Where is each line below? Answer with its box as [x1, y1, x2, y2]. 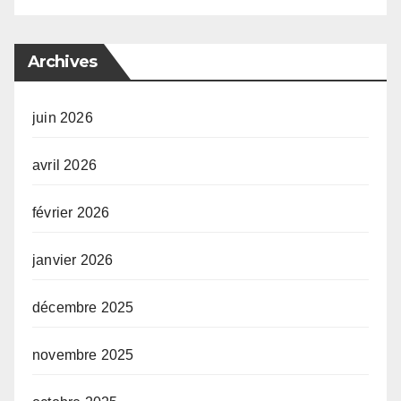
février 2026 [32, 205, 110, 221]
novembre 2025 [32, 347, 134, 363]
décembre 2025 [32, 300, 134, 316]
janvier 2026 [32, 252, 114, 269]
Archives [28, 52, 97, 73]
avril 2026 [32, 158, 97, 174]
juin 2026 [32, 110, 93, 126]
